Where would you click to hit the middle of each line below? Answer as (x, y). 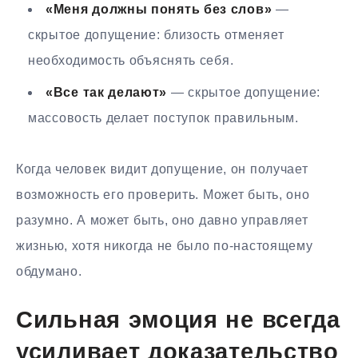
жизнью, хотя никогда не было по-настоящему (165, 245)
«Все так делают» (107, 92)
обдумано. (49, 271)
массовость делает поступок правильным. (163, 117)
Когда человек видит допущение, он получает (162, 169)
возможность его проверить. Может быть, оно (163, 194)
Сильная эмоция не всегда (178, 321)
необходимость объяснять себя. (131, 60)
